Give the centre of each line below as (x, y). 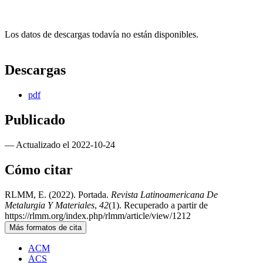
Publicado (35, 119)
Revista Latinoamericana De (164, 194)
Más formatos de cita (45, 227)
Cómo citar (39, 169)
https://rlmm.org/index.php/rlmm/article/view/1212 (98, 215)
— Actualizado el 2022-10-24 (60, 144)
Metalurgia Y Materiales (50, 205)
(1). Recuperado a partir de (158, 205)
